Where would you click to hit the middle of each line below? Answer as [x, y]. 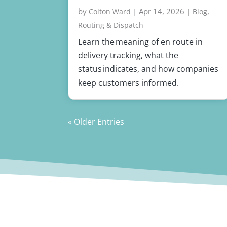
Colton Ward [110, 12]
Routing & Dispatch [111, 25]
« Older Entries [96, 122]
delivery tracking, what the [128, 55]
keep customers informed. [129, 83]
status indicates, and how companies [148, 69]
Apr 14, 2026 [162, 11]
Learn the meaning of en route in [141, 42]
